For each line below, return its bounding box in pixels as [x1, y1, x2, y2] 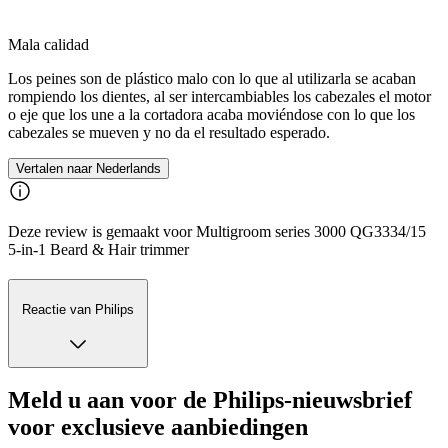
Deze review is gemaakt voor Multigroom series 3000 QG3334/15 [8, 222, 426, 240]
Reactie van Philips [22, 302, 134, 318]
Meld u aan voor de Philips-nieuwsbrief [8, 387, 412, 414]
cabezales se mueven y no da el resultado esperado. [8, 123, 330, 141]
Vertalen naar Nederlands [16, 160, 161, 176]
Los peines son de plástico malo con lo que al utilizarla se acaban [8, 69, 416, 87]
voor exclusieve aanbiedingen [8, 414, 308, 441]
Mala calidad [8, 35, 89, 53]
